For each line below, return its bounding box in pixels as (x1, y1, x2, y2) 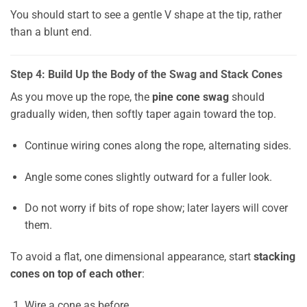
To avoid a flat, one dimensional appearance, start (10, 250, 254, 264)
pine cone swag (152, 90, 229, 103)
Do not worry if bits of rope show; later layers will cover (24, 201, 288, 215)
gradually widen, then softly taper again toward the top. (10, 107, 276, 121)
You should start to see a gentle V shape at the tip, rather (10, 8, 282, 22)
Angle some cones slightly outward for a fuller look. (24, 170, 272, 184)
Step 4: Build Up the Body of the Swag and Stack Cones (10, 67, 282, 81)
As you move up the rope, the (10, 90, 152, 103)
